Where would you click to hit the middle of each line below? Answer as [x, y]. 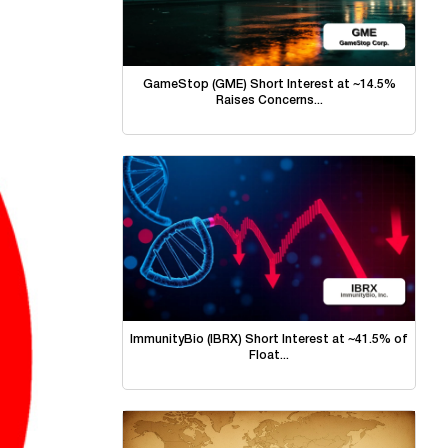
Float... [269, 355]
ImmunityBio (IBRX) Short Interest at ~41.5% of [269, 339]
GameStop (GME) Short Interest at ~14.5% [269, 85]
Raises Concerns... [269, 101]
